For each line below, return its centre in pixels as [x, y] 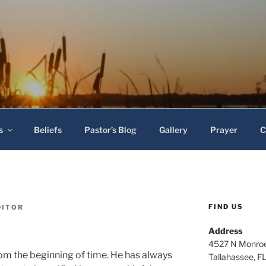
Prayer [224, 129]
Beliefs [47, 129]
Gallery [173, 129]
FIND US [226, 207]
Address [225, 231]
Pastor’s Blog [110, 129]
